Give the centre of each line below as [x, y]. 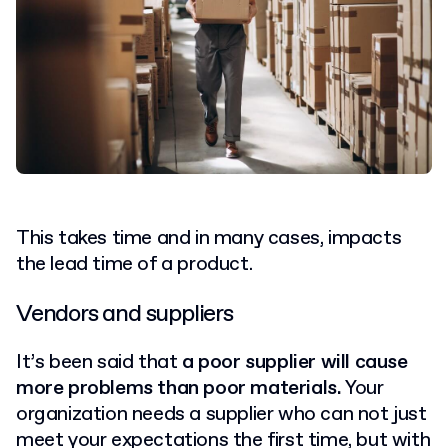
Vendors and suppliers [124, 313]
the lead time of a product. [136, 264]
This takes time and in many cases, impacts [209, 238]
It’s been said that [99, 362]
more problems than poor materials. [179, 388]
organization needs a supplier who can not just [221, 414]
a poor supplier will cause [295, 362]
